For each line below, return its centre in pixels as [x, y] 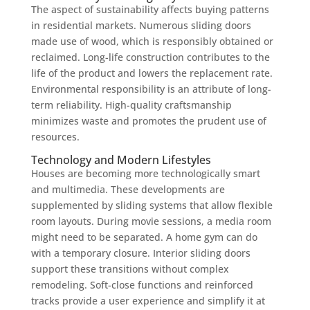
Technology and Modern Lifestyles [121, 159]
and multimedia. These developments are [128, 189]
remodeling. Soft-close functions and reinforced [142, 284]
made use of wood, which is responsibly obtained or [152, 41]
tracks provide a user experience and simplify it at [148, 300]
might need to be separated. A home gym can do [144, 237]
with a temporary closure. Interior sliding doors [140, 253]
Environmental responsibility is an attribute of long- [151, 89]
